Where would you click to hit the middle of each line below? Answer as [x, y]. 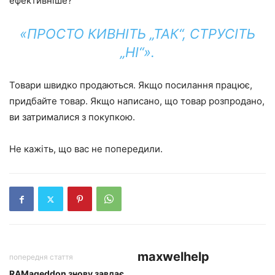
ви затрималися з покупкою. [72, 117]
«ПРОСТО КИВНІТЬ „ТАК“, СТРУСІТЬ [137, 34]
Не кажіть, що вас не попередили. [86, 149]
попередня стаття [41, 257]
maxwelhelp [173, 257]
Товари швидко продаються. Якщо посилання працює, [131, 85]
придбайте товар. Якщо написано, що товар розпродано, [137, 101]
